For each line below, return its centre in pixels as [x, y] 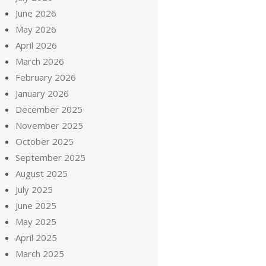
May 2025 [36, 221]
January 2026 [42, 93]
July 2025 [34, 189]
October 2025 [45, 141]
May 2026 [36, 29]
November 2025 [49, 125]
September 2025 [50, 157]
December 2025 [49, 109]
